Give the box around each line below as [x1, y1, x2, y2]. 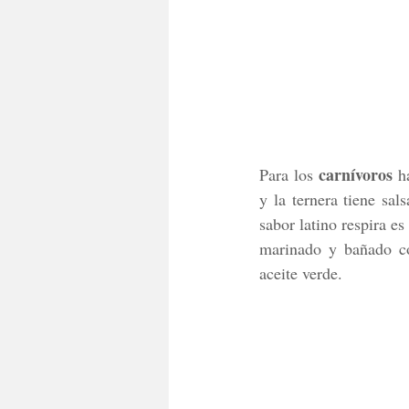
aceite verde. [259, 261, 347, 284]
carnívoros [318, 162, 393, 186]
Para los [259, 163, 319, 185]
